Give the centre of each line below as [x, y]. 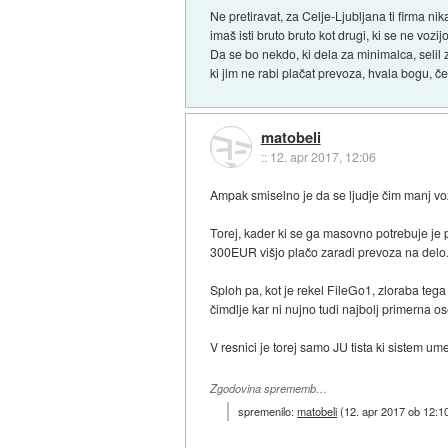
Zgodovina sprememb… [269, 388]
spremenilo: [268, 411]
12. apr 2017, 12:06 [322, 156]
